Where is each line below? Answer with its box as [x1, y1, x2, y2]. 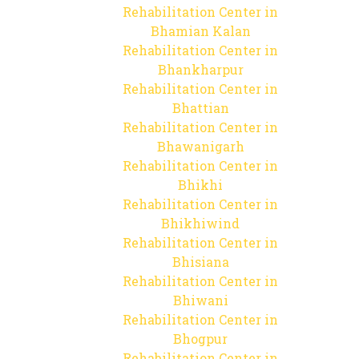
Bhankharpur [157, 61, 244, 78]
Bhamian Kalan [150, 22, 251, 39]
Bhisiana [171, 253, 229, 270]
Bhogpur [173, 330, 228, 347]
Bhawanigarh [156, 138, 244, 155]
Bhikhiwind [161, 215, 240, 232]
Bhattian [171, 99, 229, 116]
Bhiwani [172, 292, 228, 309]
